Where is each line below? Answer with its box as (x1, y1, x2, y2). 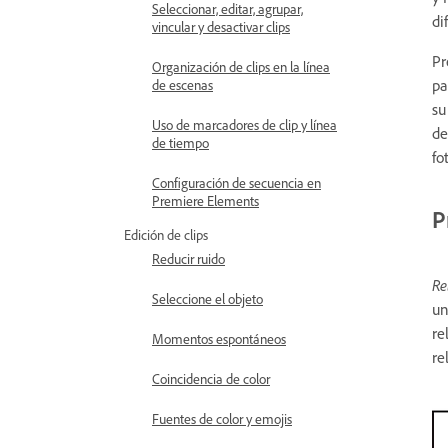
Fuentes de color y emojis (152, 410, 292, 427)
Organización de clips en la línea (152, 58, 330, 75)
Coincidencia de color (152, 370, 270, 387)
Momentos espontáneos (152, 330, 286, 347)
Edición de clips (124, 226, 208, 243)
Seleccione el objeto (152, 290, 263, 307)
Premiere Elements (152, 192, 259, 209)
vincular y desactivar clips (152, 18, 290, 35)
